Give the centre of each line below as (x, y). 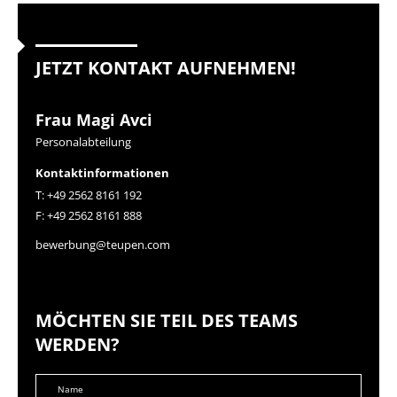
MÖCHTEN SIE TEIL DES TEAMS (167, 320)
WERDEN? (78, 344)
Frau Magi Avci (94, 120)
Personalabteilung (83, 142)
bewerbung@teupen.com (103, 245)
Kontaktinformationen (102, 173)
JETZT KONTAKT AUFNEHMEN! (166, 68)
